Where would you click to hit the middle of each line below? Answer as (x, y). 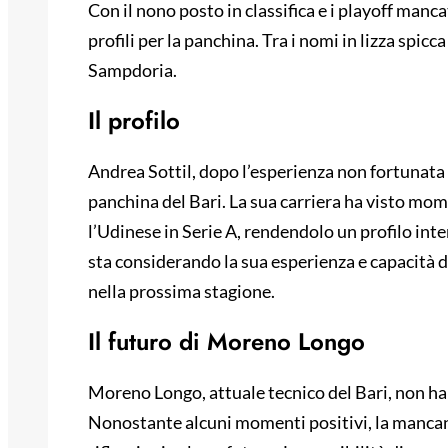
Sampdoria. (132, 70)
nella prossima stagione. (181, 291)
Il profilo (134, 121)
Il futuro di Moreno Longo (226, 342)
